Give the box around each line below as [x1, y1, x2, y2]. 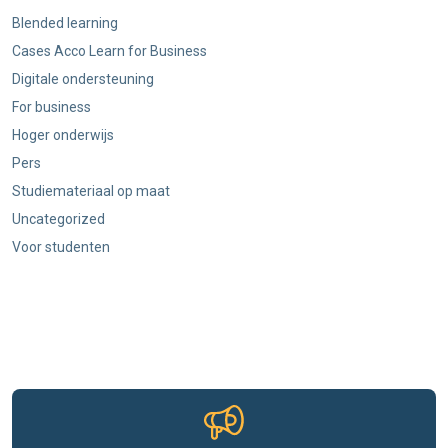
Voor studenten [12, 238, 110, 255]
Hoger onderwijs [12, 126, 114, 143]
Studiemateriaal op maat [12, 182, 170, 199]
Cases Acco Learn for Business [12, 42, 207, 59]
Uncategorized [12, 210, 105, 227]
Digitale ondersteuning [12, 70, 154, 87]
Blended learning [12, 14, 118, 31]
